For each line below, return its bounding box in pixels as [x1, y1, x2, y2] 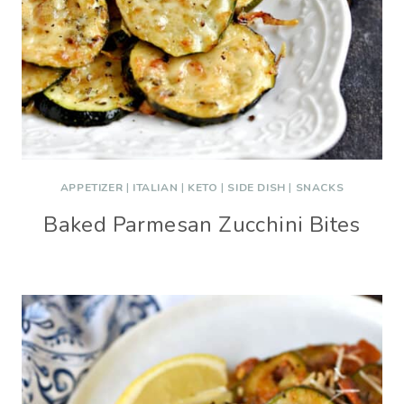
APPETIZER [60, 180, 124, 195]
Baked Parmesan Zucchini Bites [43, 210, 361, 239]
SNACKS [295, 180, 344, 195]
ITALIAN [133, 180, 179, 195]
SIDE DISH [227, 180, 286, 195]
